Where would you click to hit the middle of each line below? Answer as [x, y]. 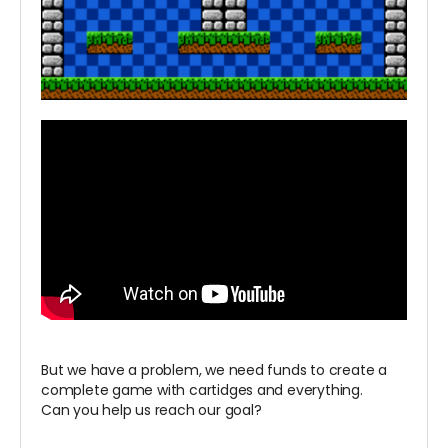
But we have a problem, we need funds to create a [214, 369]
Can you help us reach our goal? [151, 409]
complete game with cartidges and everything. [202, 389]
